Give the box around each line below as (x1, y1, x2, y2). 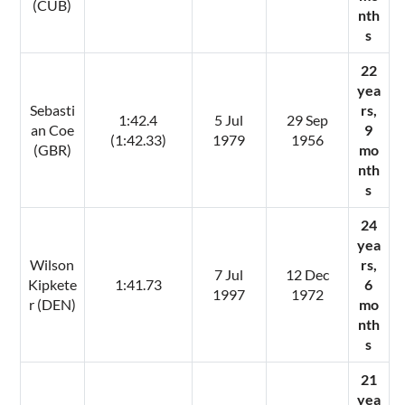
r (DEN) (28, 295, 76, 313)
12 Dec (285, 265, 329, 283)
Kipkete (27, 275, 77, 293)
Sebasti (29, 100, 75, 118)
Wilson (30, 255, 75, 273)
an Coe (30, 120, 74, 138)
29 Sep (286, 110, 328, 128)
